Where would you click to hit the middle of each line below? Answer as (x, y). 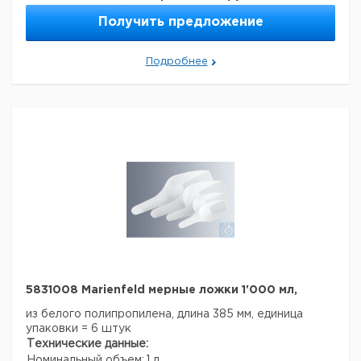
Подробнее (176, 62)
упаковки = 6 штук (79, 329)
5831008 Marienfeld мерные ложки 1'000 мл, (162, 290)
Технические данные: (87, 344)
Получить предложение (180, 22)
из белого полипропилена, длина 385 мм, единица (164, 314)
